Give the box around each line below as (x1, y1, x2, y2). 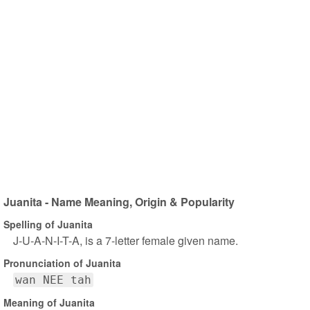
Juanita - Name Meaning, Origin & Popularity (3, 194, 235, 210)
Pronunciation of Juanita (3, 255, 121, 270)
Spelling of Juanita (3, 217, 93, 231)
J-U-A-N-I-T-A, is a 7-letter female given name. (13, 232, 238, 248)
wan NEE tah (15, 273, 91, 286)
